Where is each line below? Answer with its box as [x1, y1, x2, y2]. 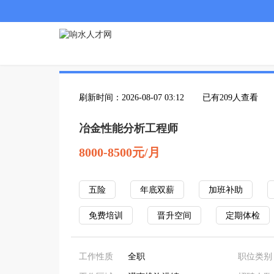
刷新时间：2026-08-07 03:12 [79, 93, 184, 102]
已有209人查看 [202, 93, 258, 102]
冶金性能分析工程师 [79, 122, 178, 135]
